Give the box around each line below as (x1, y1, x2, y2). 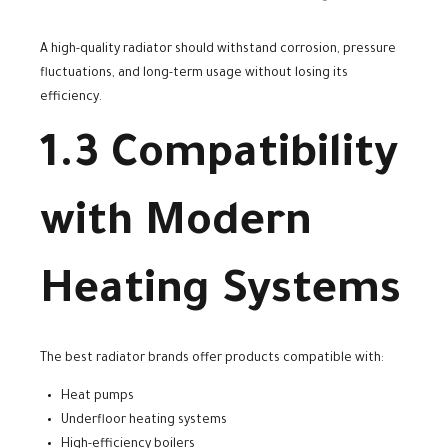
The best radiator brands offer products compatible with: (40, 352, 384, 367)
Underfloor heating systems (61, 414, 227, 429)
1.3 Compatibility (40, 132, 398, 182)
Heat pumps (61, 390, 134, 405)
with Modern (40, 200, 312, 250)
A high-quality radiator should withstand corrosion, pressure (40, 42, 396, 57)
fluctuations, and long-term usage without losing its (40, 66, 348, 81)
